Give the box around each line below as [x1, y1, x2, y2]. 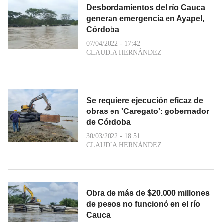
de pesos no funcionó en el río [86, 199, 200, 208]
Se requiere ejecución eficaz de [86, 96, 203, 105]
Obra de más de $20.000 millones [86, 188, 210, 197]
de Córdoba [86, 117, 131, 126]
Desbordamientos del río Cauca [86, 3, 205, 12]
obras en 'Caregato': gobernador [86, 107, 209, 115]
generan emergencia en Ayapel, [86, 14, 204, 23]
